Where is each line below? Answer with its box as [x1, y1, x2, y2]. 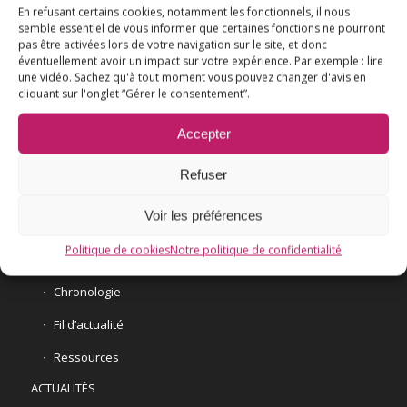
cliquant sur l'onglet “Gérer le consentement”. [18, 85, 250, 102]
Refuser [180, 166, 227, 183]
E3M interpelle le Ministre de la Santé [53, 218, 257, 235]
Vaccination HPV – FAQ [53, 251, 176, 268]
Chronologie [53, 283, 121, 301]
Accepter [176, 125, 231, 142]
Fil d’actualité [53, 316, 124, 333]
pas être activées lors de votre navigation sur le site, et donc [18, 36, 327, 53]
